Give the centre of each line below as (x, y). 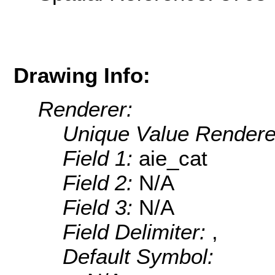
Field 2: (101, 182)
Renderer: (85, 109)
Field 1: (101, 158)
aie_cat (173, 158)
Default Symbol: (138, 256)
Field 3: (101, 207)
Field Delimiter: (137, 231)
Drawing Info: (82, 76)
